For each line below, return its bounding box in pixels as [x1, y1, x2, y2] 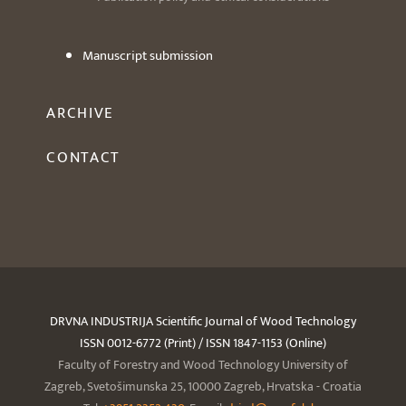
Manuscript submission [82, 44, 214, 68]
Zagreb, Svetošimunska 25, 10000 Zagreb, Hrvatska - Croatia [44, 376, 362, 398]
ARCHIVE [46, 101, 115, 127]
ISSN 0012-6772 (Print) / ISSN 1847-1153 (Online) [80, 333, 326, 354]
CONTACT [46, 145, 121, 171]
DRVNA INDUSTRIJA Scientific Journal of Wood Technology [50, 311, 356, 333]
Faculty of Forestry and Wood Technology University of [58, 354, 348, 376]
